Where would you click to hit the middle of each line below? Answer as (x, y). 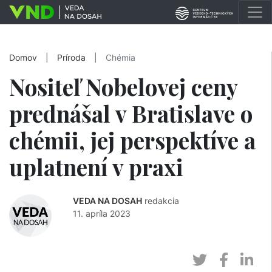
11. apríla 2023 (102, 213)
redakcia (162, 201)
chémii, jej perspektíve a (132, 140)
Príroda (71, 58)
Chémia (121, 58)
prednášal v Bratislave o (131, 113)
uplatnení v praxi (96, 167)
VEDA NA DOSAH (107, 201)
